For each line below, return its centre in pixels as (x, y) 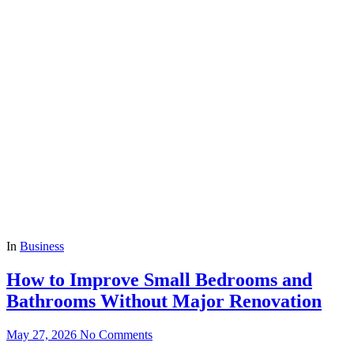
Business (42, 246)
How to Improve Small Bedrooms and (159, 279)
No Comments (116, 334)
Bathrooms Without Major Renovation (164, 301)
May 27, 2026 (41, 334)
